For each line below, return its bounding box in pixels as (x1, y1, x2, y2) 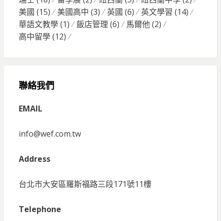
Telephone (18, 203, 61, 215)
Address (18, 153, 50, 164)
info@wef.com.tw (18, 128, 81, 139)
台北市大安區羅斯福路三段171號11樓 (18, 178, 151, 189)
